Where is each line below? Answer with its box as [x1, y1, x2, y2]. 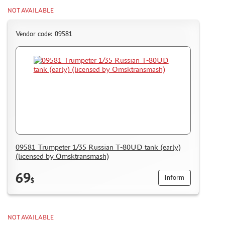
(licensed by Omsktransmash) [16, 152, 109, 161]
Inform [164, 174, 185, 182]
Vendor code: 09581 [16, 30, 72, 38]
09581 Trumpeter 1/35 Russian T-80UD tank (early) [16, 143, 181, 152]
